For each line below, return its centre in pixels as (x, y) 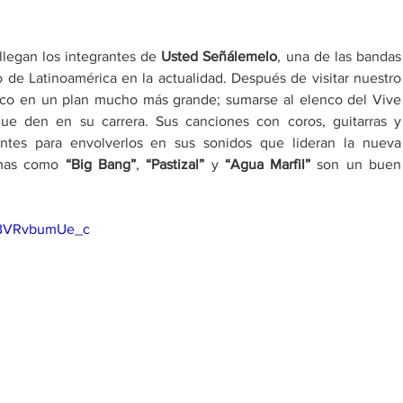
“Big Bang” (101, 164)
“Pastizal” (179, 164)
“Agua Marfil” (268, 164)
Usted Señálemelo (219, 56)
